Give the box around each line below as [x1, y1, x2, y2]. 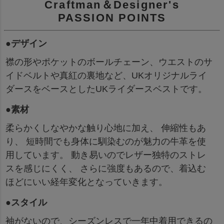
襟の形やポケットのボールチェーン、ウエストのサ [5, 56, 212, 67]
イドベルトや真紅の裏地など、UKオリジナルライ [5, 70, 207, 80]
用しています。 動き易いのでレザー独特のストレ [5, 149, 206, 160]
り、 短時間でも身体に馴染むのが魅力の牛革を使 [5, 136, 206, 146]
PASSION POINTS [57, 11, 166, 24]
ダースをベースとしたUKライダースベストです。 [5, 83, 207, 94]
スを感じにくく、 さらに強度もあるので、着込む [5, 163, 206, 173]
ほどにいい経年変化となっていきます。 [5, 176, 167, 187]
